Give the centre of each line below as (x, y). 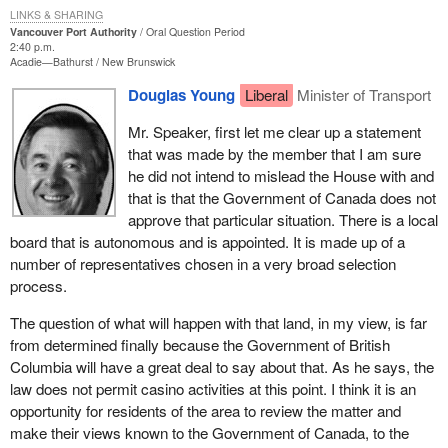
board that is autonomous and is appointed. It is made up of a (207, 242)
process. (38, 286)
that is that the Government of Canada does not (281, 198)
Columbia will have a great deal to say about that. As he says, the (221, 367)
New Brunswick (138, 61)
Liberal (266, 95)
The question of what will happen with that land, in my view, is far (218, 323)
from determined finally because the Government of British (199, 345)
